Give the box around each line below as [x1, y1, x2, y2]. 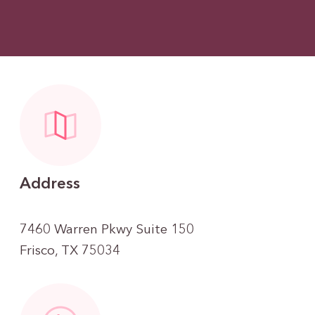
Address [20, 176, 81, 192]
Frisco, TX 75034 [20, 244, 121, 258]
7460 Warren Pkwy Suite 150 [20, 223, 195, 237]
